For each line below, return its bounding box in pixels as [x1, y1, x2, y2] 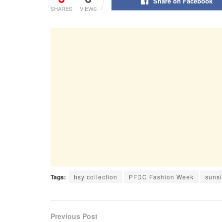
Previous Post [51, 211, 98, 221]
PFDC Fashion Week [129, 172, 194, 181]
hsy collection [74, 172, 117, 181]
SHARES [51, 4, 72, 12]
